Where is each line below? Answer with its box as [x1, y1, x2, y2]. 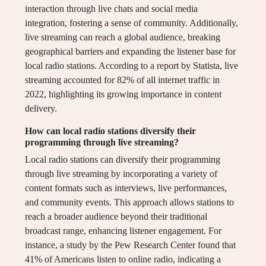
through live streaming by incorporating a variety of [25, 169, 217, 179]
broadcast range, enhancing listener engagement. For [25, 226, 221, 236]
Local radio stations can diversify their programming [25, 154, 220, 165]
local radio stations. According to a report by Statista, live [25, 61, 238, 71]
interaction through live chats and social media [25, 4, 198, 14]
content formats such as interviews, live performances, [25, 183, 227, 194]
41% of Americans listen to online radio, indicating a [25, 254, 221, 265]
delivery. [25, 103, 57, 114]
